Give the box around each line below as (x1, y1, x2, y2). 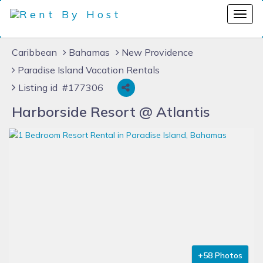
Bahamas (69, 46, 110, 58)
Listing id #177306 (18, 82, 103, 93)
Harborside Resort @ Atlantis (12, 103, 210, 120)
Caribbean (12, 46, 57, 58)
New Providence (122, 46, 193, 58)
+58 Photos (198, 250, 242, 261)
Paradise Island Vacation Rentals (18, 64, 160, 76)
